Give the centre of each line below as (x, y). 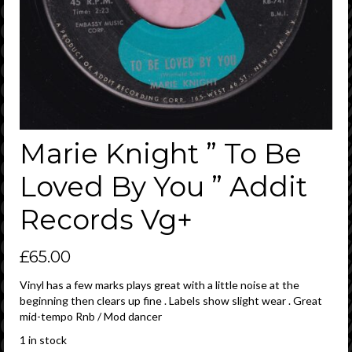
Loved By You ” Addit (163, 186)
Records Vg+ (106, 219)
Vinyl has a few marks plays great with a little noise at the (159, 284)
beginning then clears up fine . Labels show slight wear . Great (171, 300)
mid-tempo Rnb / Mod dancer (91, 316)
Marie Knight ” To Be (161, 153)
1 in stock (43, 339)
